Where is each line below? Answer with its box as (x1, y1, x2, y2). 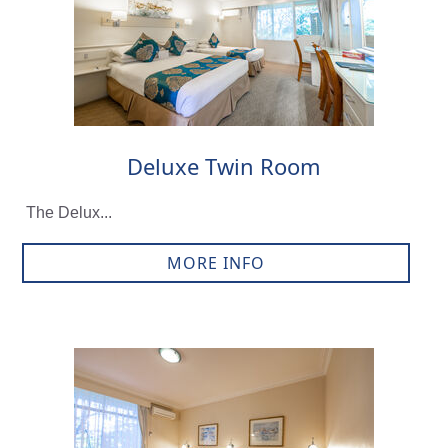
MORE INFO (166, 252, 265, 275)
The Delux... (25, 204, 112, 222)
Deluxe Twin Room (126, 151, 321, 182)
